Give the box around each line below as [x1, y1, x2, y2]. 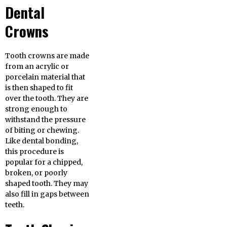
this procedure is [5, 147, 64, 157]
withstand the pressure [5, 115, 86, 125]
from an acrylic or [5, 62, 69, 71]
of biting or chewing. [5, 126, 79, 135]
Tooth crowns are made [5, 51, 89, 61]
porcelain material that [5, 72, 85, 82]
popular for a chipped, [5, 158, 83, 167]
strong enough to [5, 104, 67, 114]
